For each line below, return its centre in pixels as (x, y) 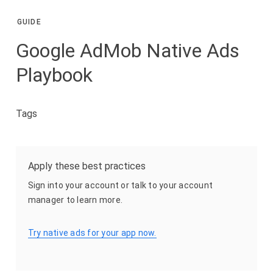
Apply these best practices (87, 166)
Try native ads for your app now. (92, 233)
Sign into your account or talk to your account (120, 186)
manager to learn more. (75, 200)
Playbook (54, 75)
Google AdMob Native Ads (127, 51)
